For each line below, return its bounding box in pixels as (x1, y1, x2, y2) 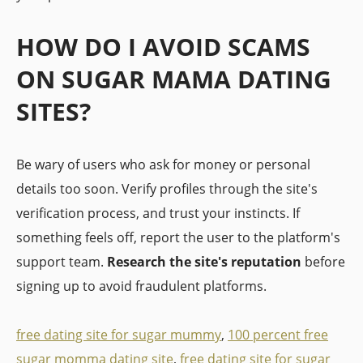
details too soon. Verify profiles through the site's (16, 180, 318, 198)
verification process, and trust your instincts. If (16, 204, 300, 222)
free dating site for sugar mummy (16, 326, 221, 344)
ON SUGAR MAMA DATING (16, 62, 331, 96)
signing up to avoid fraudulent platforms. (16, 277, 267, 295)
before (301, 253, 345, 271)
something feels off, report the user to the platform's (16, 228, 340, 246)
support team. (16, 253, 107, 271)
